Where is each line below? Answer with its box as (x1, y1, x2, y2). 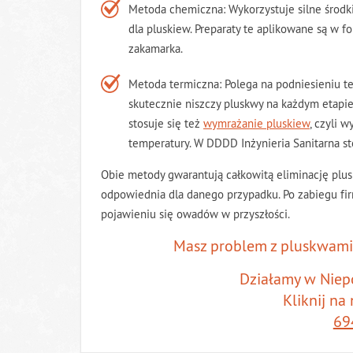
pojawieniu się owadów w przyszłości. (101, 206, 290, 222)
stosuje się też (128, 116, 203, 132)
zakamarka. (128, 41, 183, 57)
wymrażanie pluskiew (203, 116, 310, 132)
